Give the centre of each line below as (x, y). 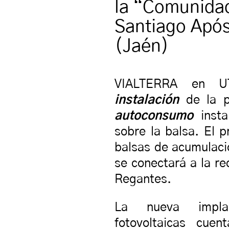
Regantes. (143, 180)
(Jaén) (142, 47)
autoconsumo (154, 116)
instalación (147, 100)
